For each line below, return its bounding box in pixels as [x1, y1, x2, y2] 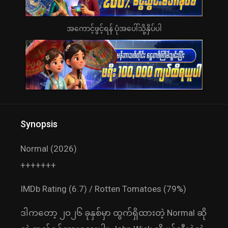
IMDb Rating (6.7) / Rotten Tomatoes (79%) [20, 184, 186, 194]
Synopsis [20, 119, 58, 130]
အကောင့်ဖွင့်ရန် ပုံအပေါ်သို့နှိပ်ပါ [66, 24, 162, 33]
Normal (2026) [20, 144, 77, 154]
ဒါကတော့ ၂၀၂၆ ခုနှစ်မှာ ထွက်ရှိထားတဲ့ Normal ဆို [20, 208, 207, 218]
